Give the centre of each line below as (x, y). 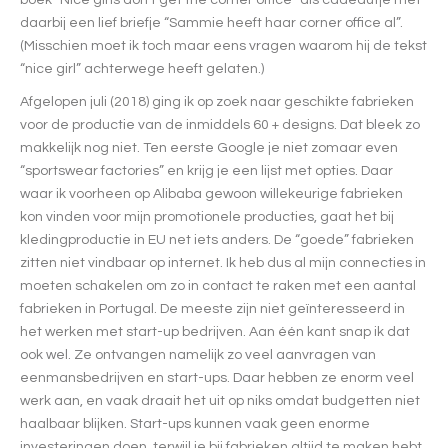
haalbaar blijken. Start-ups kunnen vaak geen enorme (195, 423)
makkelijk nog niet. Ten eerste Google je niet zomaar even (209, 147)
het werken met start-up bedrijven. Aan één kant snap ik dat (215, 331)
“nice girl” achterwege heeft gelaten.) (142, 68)
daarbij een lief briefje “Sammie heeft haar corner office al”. (211, 22)
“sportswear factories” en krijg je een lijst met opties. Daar (206, 170)
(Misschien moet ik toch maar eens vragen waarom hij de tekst (223, 45)
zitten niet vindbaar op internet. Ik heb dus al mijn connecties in (223, 262)
